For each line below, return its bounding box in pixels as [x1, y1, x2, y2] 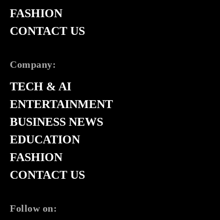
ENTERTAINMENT [10, 97, 113, 110]
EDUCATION [10, 133, 80, 146]
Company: [10, 58, 56, 70]
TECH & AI [10, 80, 71, 93]
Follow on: [10, 202, 57, 214]
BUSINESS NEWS [10, 115, 103, 128]
